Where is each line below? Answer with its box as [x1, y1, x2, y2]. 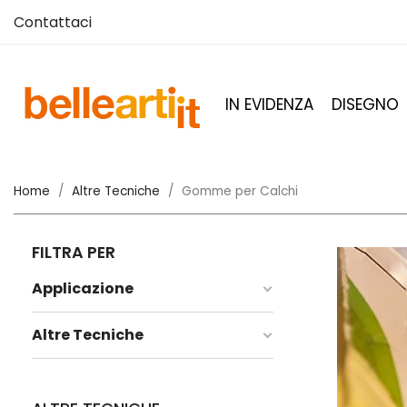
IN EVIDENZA [225, 94, 313, 115]
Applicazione [32, 278, 134, 300]
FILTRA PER [32, 242, 115, 264]
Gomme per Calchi [182, 183, 298, 200]
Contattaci [14, 12, 92, 33]
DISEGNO [332, 94, 399, 115]
